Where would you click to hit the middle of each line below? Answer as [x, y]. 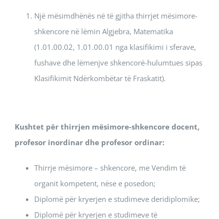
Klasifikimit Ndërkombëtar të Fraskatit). [100, 78]
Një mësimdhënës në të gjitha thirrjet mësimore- [116, 16]
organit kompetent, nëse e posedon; [95, 183]
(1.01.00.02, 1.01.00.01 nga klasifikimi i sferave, [115, 47]
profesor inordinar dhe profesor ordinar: [89, 142]
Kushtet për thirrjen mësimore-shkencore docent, [107, 127]
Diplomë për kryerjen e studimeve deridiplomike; [117, 199]
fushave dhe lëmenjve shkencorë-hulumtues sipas [118, 63]
